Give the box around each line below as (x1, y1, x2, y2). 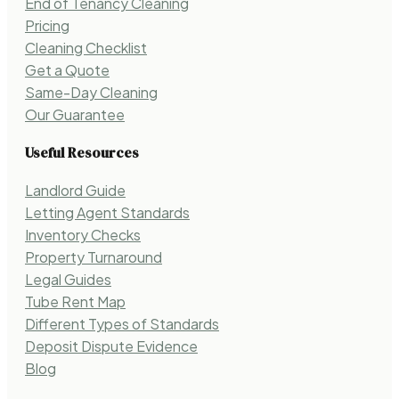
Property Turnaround (25, 248, 162, 267)
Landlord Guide (25, 181, 126, 200)
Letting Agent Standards (25, 203, 190, 223)
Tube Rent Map (25, 292, 126, 312)
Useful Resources (25, 142, 139, 163)
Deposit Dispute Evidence (25, 337, 198, 356)
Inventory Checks (25, 225, 141, 245)
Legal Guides (25, 270, 111, 289)
